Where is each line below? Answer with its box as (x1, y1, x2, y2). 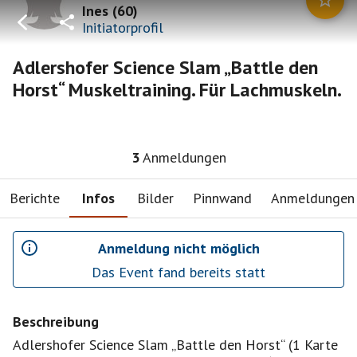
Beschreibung (13, 312, 99, 331)
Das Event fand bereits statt (92, 263, 265, 281)
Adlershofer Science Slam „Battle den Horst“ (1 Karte (13, 335, 338, 354)
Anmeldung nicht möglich (97, 238, 260, 257)
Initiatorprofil (82, 18, 163, 37)
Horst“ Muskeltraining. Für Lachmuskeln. (13, 77, 342, 102)
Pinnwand (193, 188, 252, 207)
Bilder (137, 188, 174, 207)
